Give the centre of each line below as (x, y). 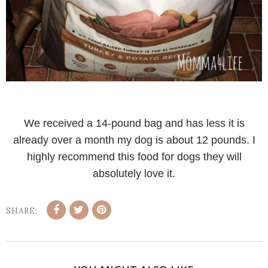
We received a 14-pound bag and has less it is (134, 123)
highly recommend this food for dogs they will (134, 156)
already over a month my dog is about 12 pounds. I (134, 140)
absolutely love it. (134, 173)
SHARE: (22, 211)
